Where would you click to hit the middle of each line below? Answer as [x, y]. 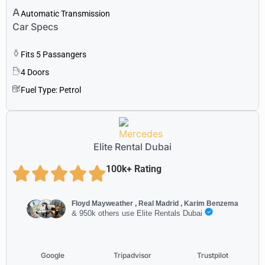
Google [52, 255]
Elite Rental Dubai [132, 146]
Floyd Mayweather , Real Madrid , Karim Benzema [155, 204]
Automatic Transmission [65, 13]
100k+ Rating [134, 169]
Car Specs [35, 26]
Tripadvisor [132, 255]
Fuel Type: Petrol [51, 90]
